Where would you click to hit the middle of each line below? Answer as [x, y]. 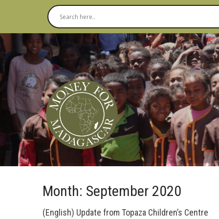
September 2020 [134, 191]
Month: [64, 191]
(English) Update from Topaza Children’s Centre [125, 212]
